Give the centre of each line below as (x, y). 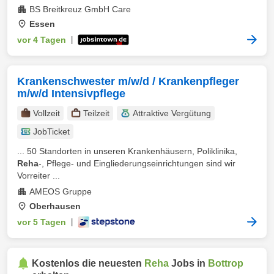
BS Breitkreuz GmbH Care (80, 9)
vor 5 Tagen (42, 222)
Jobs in (188, 263)
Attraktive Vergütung (172, 113)
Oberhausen (55, 206)
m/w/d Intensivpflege (71, 94)
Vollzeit (46, 113)
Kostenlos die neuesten (88, 263)
